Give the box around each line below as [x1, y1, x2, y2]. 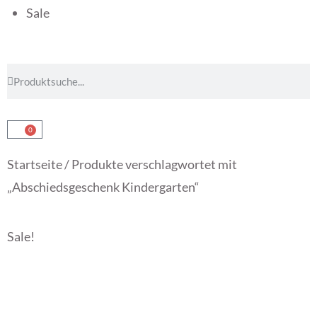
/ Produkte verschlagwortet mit [62, 156, 237, 172]
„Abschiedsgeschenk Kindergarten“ [7, 179, 200, 195]
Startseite [7, 156, 62, 172]
